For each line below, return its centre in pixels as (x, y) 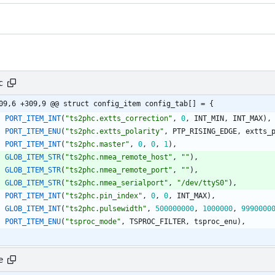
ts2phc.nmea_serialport (117, 183)
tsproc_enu (215, 221)
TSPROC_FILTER (157, 221)
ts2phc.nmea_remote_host (119, 157)
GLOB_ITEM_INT (33, 208)
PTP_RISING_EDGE (205, 131)
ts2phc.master (97, 144)
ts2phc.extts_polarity (114, 131)
